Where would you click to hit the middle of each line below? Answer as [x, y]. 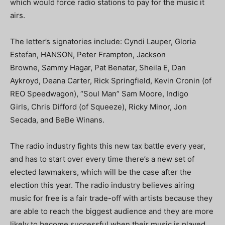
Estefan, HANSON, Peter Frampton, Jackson [88, 55]
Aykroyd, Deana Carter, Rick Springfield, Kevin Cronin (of [111, 81]
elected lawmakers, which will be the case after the [101, 172]
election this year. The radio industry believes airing [102, 185]
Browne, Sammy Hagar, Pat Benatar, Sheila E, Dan [98, 68]
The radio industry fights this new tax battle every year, [108, 146]
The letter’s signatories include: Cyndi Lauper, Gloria [103, 42]
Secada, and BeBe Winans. [57, 120]
